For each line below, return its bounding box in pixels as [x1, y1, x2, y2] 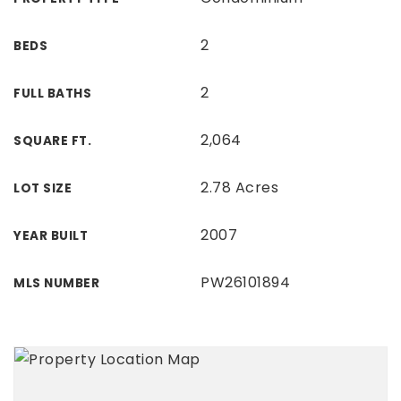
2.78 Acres [200, 177, 278, 198]
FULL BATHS [13, 85, 91, 102]
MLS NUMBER [13, 275, 99, 292]
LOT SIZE [13, 180, 72, 197]
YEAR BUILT [13, 227, 88, 244]
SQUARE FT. [13, 132, 91, 149]
